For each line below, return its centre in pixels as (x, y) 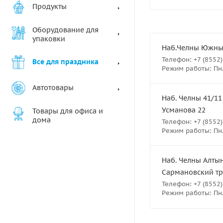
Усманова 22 (184, 110)
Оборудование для (65, 30)
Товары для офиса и (68, 111)
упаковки (49, 39)
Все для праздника (65, 62)
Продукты (50, 6)
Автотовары (53, 88)
